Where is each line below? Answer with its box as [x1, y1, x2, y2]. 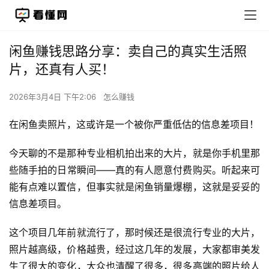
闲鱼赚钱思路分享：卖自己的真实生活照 [9, 43, 247, 59]
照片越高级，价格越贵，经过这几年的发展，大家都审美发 [9, 243, 260, 255]
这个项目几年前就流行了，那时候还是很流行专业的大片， [9, 226, 260, 238]
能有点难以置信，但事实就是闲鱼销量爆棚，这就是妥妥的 [9, 181, 260, 193]
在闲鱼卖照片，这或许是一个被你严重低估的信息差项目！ [9, 118, 259, 130]
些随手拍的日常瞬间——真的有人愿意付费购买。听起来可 [9, 164, 260, 176]
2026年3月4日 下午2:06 [9, 92, 98, 101]
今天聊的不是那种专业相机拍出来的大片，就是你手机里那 [9, 147, 260, 159]
